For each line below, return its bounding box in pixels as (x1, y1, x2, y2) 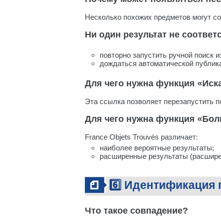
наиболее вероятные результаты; (100, 144, 214, 152)
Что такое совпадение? (85, 206, 188, 216)
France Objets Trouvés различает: (85, 133, 198, 141)
